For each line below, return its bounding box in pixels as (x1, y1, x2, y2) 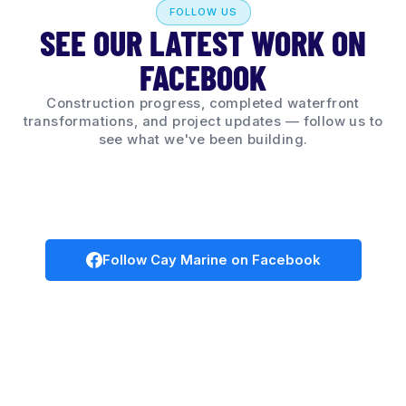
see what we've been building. (98, 130, 308, 148)
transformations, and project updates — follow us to (23, 112, 383, 130)
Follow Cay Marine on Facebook (102, 251, 320, 268)
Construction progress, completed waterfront (46, 94, 360, 111)
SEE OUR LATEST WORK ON (40, 21, 366, 63)
